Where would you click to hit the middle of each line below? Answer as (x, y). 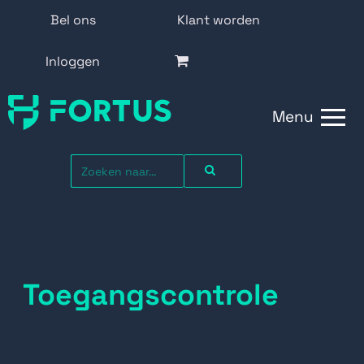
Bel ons (73, 20)
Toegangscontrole (151, 295)
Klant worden (218, 20)
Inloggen (73, 61)
